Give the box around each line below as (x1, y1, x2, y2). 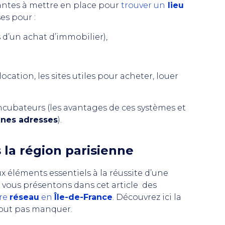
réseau (10, 192, 39, 202)
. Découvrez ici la (113, 192, 181, 202)
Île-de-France (54, 192, 113, 202)
